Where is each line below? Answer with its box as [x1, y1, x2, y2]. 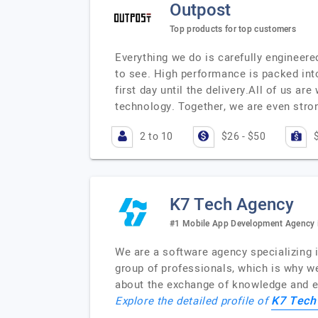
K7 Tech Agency [170, 192, 294, 217]
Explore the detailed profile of [115, 293, 272, 309]
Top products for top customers [170, 22, 296, 35]
